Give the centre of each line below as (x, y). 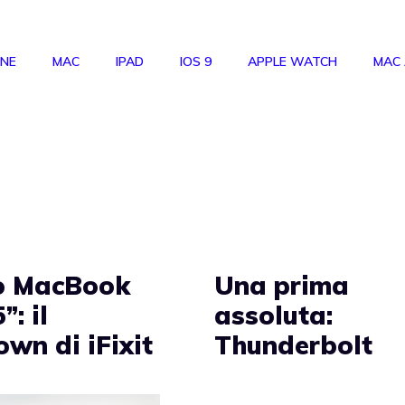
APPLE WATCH (292, 62)
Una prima (282, 285)
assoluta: (274, 315)
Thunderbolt (294, 344)
